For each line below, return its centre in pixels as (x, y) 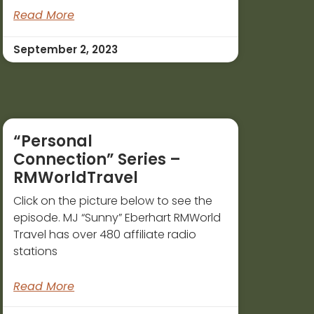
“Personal (53, 142)
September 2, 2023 (66, 50)
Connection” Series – (97, 160)
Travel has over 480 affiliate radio (105, 235)
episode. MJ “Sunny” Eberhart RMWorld (117, 218)
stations (36, 252)
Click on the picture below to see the (113, 201)
